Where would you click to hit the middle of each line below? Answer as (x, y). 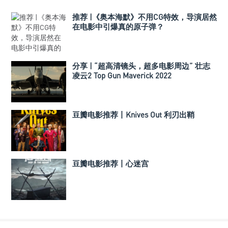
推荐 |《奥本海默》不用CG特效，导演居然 (145, 17)
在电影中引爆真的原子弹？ (118, 27)
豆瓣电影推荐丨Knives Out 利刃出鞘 (133, 115)
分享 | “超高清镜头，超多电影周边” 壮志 (141, 66)
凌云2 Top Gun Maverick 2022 (122, 76)
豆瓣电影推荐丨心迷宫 (110, 164)
